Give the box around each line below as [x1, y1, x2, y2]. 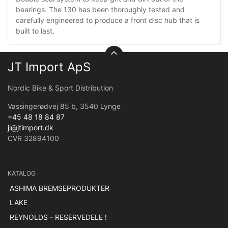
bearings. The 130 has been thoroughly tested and [16, 5, 185, 14]
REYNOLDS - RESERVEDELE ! [9, 212, 107, 221]
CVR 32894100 [8, 133, 59, 142]
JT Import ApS [8, 59, 91, 74]
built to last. [16, 26, 54, 35]
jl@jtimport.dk [8, 123, 53, 132]
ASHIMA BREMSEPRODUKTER [9, 183, 109, 192]
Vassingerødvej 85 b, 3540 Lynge [8, 101, 121, 110]
